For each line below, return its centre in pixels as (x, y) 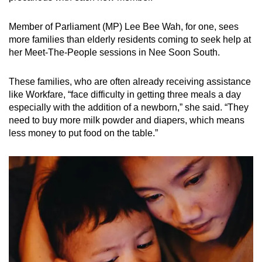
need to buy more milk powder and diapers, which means (127, 120)
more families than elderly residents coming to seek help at (130, 39)
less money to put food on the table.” (83, 133)
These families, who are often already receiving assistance (130, 81)
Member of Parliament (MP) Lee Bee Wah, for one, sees (124, 26)
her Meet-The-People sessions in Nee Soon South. (114, 52)
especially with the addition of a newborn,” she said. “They (129, 107)
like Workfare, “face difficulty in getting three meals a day (125, 94)
